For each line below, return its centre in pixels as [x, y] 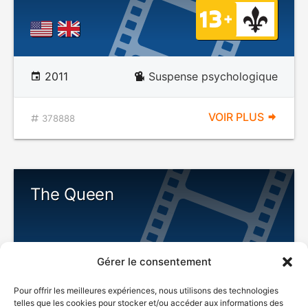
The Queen [72, 194]
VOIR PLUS [238, 117]
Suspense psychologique [213, 76]
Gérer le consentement [154, 262]
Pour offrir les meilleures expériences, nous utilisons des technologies [146, 290]
